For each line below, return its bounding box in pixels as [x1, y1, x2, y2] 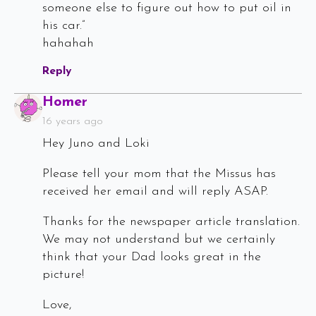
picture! [42, 268, 84, 282]
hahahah [42, 37, 94, 51]
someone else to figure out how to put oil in [42, 1, 291, 16]
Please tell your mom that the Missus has [42, 167, 276, 181]
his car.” [42, 19, 85, 33]
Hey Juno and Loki [42, 137, 150, 151]
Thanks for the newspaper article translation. [42, 215, 300, 229]
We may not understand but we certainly [42, 233, 275, 247]
